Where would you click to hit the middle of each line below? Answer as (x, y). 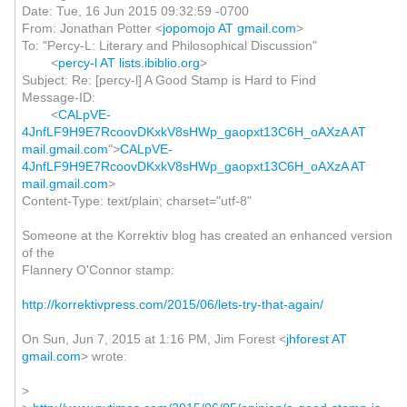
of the (38, 253)
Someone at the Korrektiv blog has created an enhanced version (207, 235)
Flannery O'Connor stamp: (98, 270)
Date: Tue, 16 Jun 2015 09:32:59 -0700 (135, 11)
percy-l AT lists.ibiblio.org (129, 63)
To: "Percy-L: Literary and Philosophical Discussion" (169, 45)
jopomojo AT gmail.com (229, 28)
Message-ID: (58, 97)
